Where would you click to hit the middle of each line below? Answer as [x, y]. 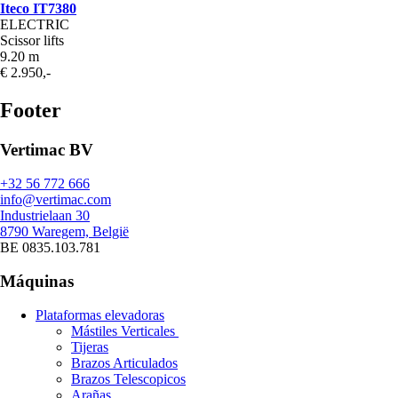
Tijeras [90, 347]
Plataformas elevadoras [100, 315]
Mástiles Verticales [125, 331]
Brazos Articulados [124, 363]
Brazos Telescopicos [128, 379]
